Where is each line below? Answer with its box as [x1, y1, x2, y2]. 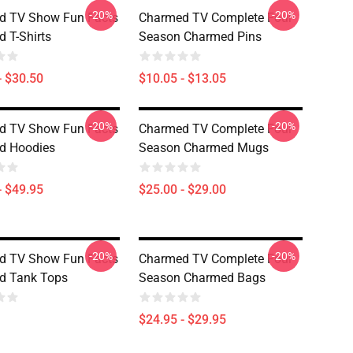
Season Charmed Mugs [139, 140, 269, 155]
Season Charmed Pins [139, 29, 262, 44]
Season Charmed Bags [139, 270, 266, 285]
